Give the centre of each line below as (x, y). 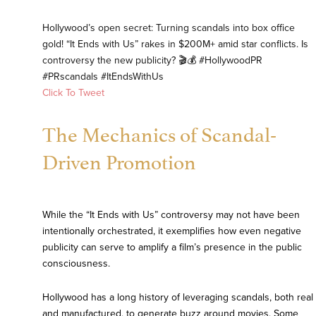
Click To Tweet (73, 93)
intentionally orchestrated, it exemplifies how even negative (172, 231)
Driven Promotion (119, 160)
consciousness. (76, 264)
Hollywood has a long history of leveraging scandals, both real (178, 298)
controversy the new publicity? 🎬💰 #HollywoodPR (152, 61)
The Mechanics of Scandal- (159, 133)
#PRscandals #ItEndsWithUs (103, 77)
